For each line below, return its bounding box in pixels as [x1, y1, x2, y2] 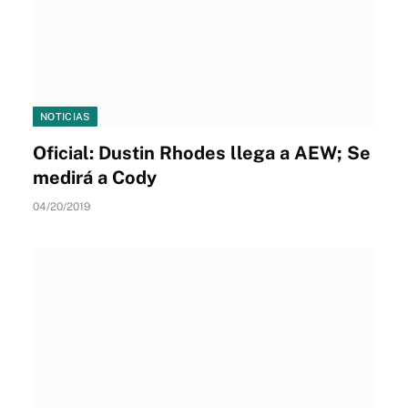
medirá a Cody [33, 167, 157, 189]
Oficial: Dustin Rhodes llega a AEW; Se [33, 142, 371, 164]
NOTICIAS [40, 111, 90, 122]
